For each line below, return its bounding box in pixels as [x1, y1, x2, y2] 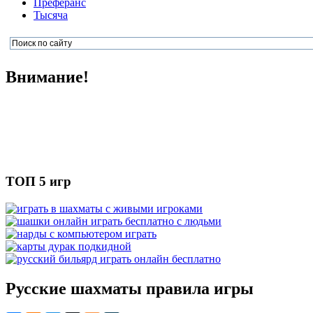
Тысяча [34, 9, 68, 22]
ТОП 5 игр [6, 173, 71, 189]
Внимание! [6, 68, 89, 87]
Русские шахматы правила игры [6, 279, 254, 298]
